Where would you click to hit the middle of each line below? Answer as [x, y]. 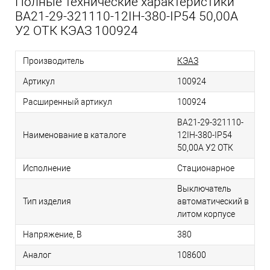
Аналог [37, 255]
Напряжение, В [52, 235]
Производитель [54, 61]
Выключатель [204, 189]
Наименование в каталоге [74, 135]
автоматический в [213, 202]
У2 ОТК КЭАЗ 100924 [77, 31]
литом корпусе [206, 214]
